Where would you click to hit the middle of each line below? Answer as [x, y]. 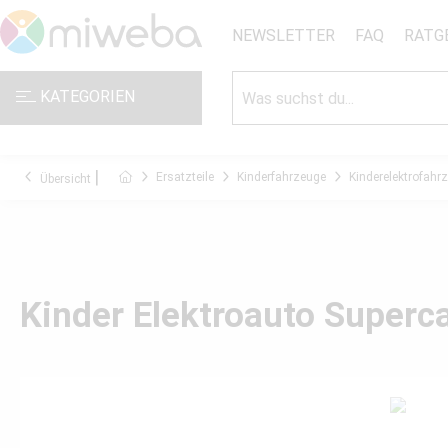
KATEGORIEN [85, 96]
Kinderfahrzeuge [281, 177]
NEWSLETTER [283, 35]
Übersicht [65, 179]
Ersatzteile [185, 177]
